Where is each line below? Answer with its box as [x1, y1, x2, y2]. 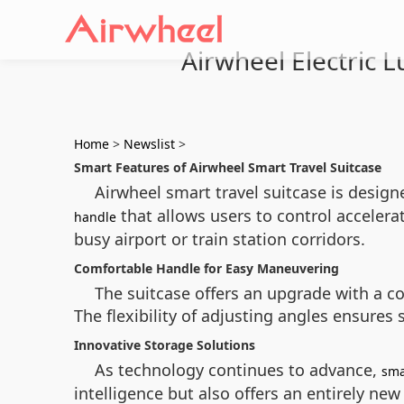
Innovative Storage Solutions [74, 336, 255, 353]
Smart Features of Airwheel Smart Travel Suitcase [74, 159, 381, 176]
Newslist [124, 135, 175, 152]
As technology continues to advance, [95, 359, 381, 381]
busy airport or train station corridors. [74, 228, 365, 250]
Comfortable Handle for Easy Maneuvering [74, 260, 339, 277]
